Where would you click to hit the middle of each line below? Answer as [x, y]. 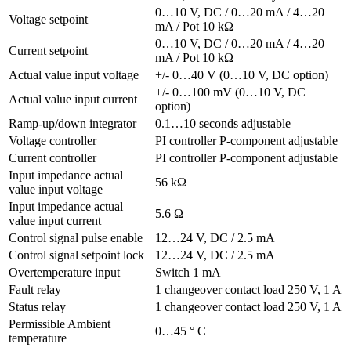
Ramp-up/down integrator [72, 123]
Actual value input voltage [74, 74]
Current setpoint [48, 50]
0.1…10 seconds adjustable [223, 123]
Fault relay [35, 289]
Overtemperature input [64, 272]
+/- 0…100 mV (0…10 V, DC [230, 92]
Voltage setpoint [48, 19]
